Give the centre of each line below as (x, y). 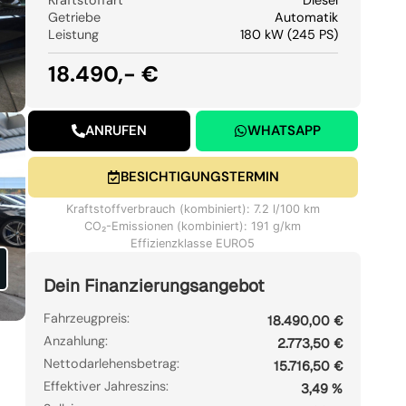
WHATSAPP (284, 130)
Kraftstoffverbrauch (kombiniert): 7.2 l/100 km (193, 208)
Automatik (307, 17)
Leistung (73, 34)
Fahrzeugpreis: (86, 318)
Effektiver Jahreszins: (106, 386)
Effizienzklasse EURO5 (193, 243)
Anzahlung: (75, 340)
